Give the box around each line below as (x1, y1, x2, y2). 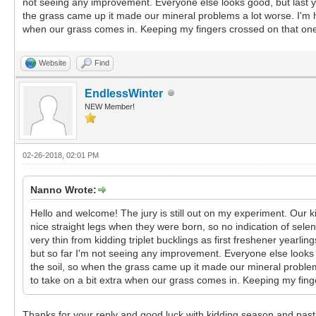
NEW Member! (85, 102, 135, 111)
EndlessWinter (85, 87, 163, 99)
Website (39, 58, 66, 67)
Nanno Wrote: (30, 183, 97, 195)
